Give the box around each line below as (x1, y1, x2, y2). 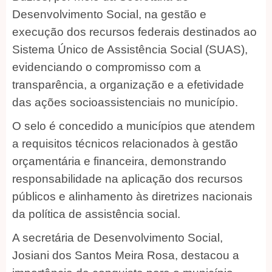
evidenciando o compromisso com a (12, 60, 201, 73)
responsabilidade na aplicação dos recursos (12, 172, 243, 185)
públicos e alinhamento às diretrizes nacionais (12, 189, 253, 203)
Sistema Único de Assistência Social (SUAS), (12, 42, 248, 56)
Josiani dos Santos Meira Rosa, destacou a (12, 248, 239, 262)
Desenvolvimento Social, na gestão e (12, 7, 206, 21)
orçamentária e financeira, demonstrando (12, 154, 226, 168)
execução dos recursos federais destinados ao (12, 25, 257, 38)
